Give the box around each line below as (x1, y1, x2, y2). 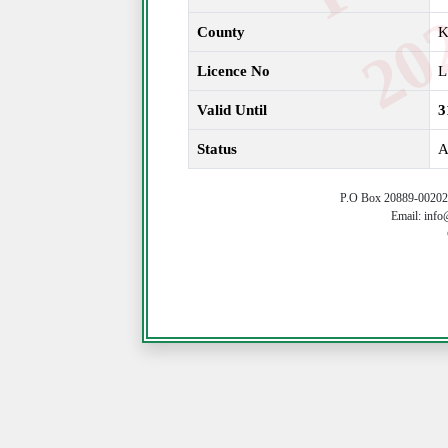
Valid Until (197, 102, 267, 118)
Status (197, 141, 237, 157)
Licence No (197, 63, 270, 79)
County (197, 24, 245, 40)
